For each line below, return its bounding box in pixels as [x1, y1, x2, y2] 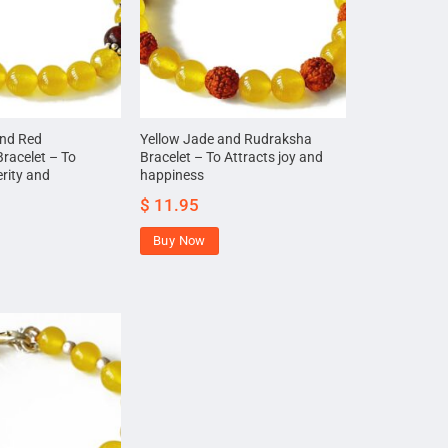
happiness [140, 167, 205, 185]
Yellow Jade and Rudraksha [140, 131, 313, 149]
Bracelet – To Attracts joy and [140, 149, 324, 167]
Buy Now [153, 233, 206, 249]
